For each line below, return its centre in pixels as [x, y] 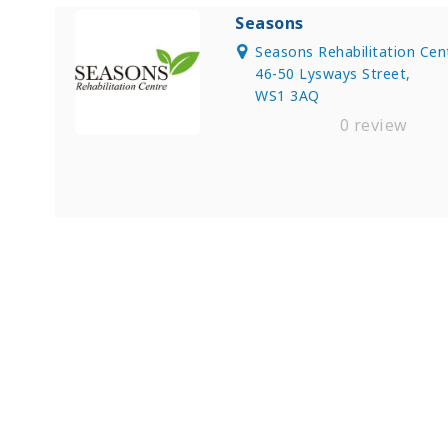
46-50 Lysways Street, [335, 73]
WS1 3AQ [287, 95]
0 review [371, 124]
